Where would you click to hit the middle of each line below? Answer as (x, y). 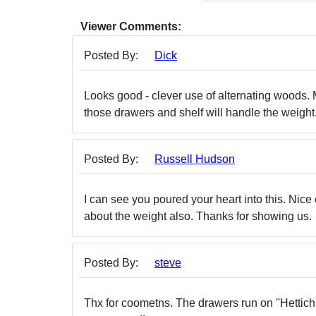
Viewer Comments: (131, 26)
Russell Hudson (195, 159)
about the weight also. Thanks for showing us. (198, 216)
